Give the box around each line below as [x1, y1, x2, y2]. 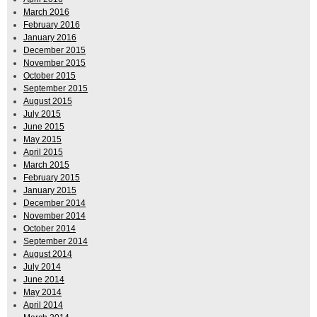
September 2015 [23, 83, 88, 94]
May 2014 [23, 287, 62, 298]
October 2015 [23, 71, 76, 81]
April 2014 [23, 300, 63, 311]
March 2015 [23, 160, 69, 171]
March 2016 [23, 7, 69, 18]
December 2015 [23, 45, 86, 56]
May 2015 [23, 134, 62, 145]
